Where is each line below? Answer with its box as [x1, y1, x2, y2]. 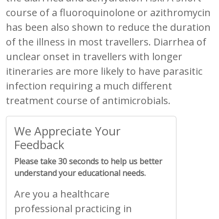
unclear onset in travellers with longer [6, 49, 182, 63]
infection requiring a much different [6, 79, 172, 92]
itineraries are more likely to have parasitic [6, 64, 202, 78]
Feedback [14, 136, 64, 153]
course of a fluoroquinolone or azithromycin [6, 5, 211, 19]
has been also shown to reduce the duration [6, 20, 211, 34]
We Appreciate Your [14, 123, 121, 139]
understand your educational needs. [14, 167, 146, 178]
